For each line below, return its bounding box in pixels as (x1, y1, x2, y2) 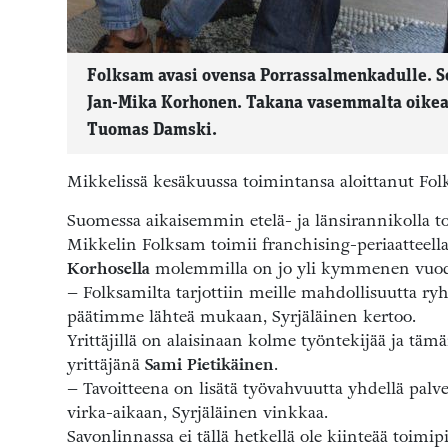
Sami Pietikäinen (145, 353, 274, 377)
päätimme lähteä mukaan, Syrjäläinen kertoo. (67, 305, 416, 329)
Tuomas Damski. (87, 121, 217, 141)
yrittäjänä (67, 353, 145, 377)
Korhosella (67, 257, 150, 281)
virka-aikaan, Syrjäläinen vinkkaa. (67, 401, 328, 425)
